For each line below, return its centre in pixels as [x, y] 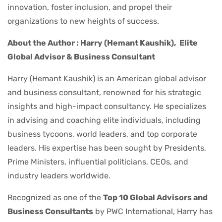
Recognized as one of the [55, 197]
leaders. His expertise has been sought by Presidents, [107, 148]
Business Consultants [50, 211]
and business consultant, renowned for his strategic [104, 92]
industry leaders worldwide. [59, 175]
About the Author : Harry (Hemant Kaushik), [92, 43]
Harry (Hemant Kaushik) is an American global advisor [107, 78]
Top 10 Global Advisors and [155, 197]
